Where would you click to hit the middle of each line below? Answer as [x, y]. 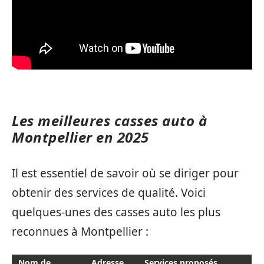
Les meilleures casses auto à [109, 121]
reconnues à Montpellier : [80, 231]
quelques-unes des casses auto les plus [116, 212]
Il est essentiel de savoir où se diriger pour [125, 173]
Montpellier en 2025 [80, 137]
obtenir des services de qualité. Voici [109, 192]
